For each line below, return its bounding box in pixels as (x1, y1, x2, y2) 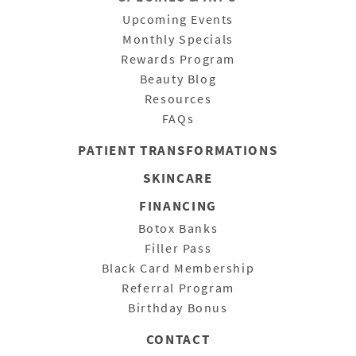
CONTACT (145, 330, 211, 348)
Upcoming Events (122, 10, 234, 27)
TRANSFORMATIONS (140, 141, 278, 159)
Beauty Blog (139, 70, 217, 87)
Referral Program (122, 279, 234, 296)
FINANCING (138, 196, 218, 215)
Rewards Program (121, 50, 235, 67)
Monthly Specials (122, 30, 234, 47)
